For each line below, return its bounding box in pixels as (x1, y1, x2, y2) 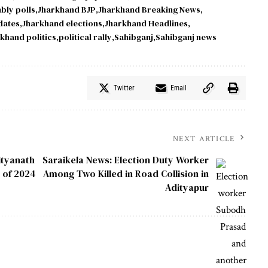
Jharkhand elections (22, 17, 102, 29)
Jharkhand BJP (38, 3, 96, 16)
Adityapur (165, 180, 209, 194)
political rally (59, 31, 112, 43)
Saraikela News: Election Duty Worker (42, 153, 209, 166)
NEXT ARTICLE (173, 133, 235, 144)
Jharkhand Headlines (105, 17, 188, 29)
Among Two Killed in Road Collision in (42, 166, 209, 180)
